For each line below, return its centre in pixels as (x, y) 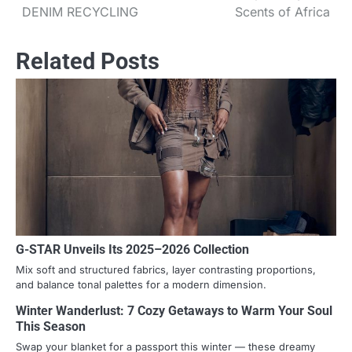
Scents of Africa (282, 11)
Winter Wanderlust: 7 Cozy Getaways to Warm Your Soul (174, 310)
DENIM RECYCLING (80, 11)
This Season (51, 326)
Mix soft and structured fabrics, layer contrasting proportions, (166, 269)
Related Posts (88, 61)
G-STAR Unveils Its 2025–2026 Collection (132, 249)
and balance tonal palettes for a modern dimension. (141, 284)
